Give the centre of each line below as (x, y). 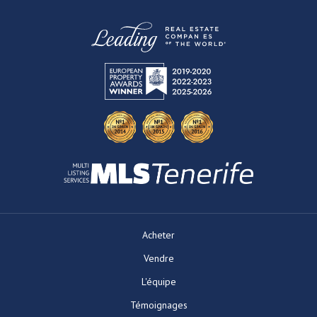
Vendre (158, 258)
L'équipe (158, 281)
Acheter (158, 235)
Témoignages (158, 305)
